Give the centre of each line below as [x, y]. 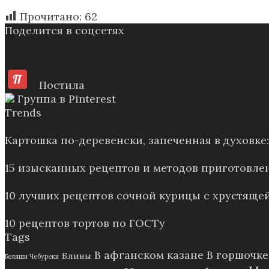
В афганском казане [149, 255]
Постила [56, 85]
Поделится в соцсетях [65, 30]
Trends [23, 112]
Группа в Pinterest [65, 98]
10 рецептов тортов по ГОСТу [85, 223]
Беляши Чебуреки [32, 256]
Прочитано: [51, 16]
